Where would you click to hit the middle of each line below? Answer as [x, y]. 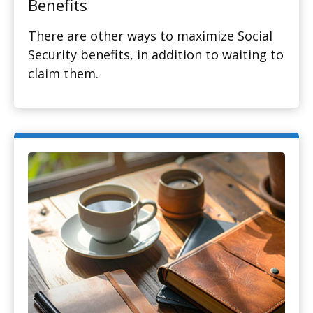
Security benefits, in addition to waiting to [156, 54]
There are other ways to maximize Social [150, 35]
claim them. [63, 73]
